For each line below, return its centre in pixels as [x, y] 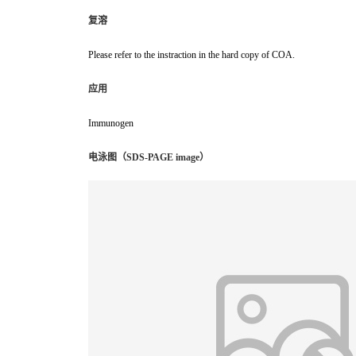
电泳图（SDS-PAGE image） [149, 158]
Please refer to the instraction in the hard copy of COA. [192, 55]
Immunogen [111, 124]
